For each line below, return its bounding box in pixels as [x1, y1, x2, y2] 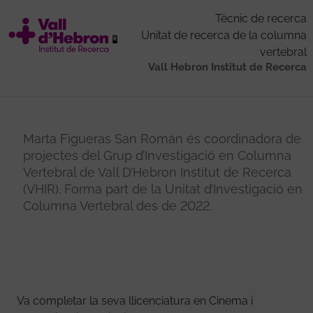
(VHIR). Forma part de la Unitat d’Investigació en [23, 182, 303, 197]
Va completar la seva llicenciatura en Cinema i [17, 294, 253, 308]
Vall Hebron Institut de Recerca [147, 61, 307, 74]
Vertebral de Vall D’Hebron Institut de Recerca [23, 165, 291, 180]
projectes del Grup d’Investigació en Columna [23, 148, 291, 163]
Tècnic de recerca [214, 12, 307, 26]
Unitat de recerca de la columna [140, 29, 307, 43]
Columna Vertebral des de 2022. [23, 198, 212, 214]
